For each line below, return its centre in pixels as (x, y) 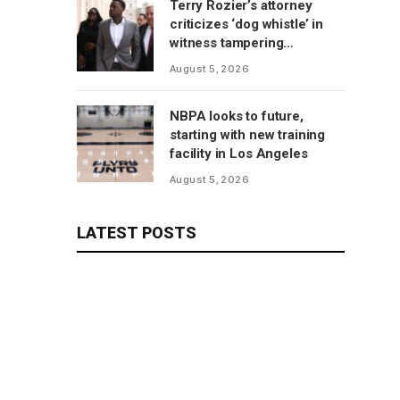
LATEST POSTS (137, 233)
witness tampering (227, 43)
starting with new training (248, 135)
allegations (204, 62)
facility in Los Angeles (239, 154)
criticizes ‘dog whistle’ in (246, 24)
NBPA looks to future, (237, 116)
